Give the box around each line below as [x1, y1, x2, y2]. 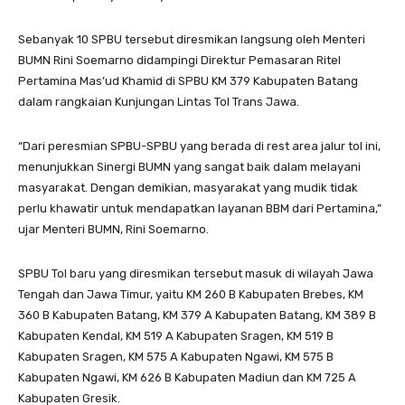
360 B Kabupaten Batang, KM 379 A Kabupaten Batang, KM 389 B [18, 307, 376, 322]
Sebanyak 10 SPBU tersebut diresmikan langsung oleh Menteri [18, 32, 365, 46]
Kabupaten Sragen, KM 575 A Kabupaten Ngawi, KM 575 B [18, 349, 334, 363]
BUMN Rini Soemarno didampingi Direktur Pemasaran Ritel [18, 52, 341, 67]
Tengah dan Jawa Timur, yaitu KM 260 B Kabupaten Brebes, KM [18, 287, 363, 301]
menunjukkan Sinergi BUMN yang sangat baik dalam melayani [18, 159, 361, 174]
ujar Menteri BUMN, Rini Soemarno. [18, 221, 209, 236]
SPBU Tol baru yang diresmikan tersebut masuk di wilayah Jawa [18, 266, 373, 280]
